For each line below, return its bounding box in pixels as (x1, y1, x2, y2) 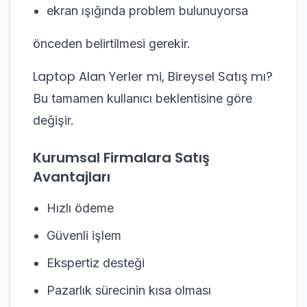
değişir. (33, 113, 74, 127)
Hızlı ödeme (47, 201, 114, 215)
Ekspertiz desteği (47, 256, 145, 270)
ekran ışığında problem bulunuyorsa (47, 3, 248, 18)
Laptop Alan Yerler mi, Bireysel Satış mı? (33, 68, 273, 85)
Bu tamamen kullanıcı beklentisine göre (33, 91, 252, 106)
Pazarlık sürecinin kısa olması (47, 283, 211, 297)
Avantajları (33, 167, 110, 186)
